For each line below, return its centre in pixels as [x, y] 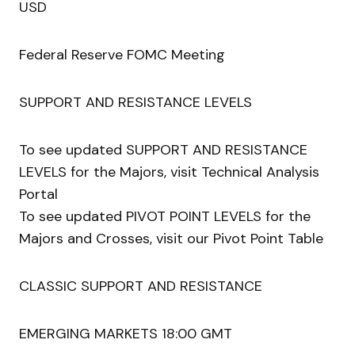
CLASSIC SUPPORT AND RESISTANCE [141, 286]
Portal [38, 195]
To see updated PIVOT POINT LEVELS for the [165, 217]
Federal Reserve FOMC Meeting [122, 55]
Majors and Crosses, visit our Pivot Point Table [171, 239]
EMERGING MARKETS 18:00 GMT [126, 334]
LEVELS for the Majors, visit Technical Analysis [169, 172]
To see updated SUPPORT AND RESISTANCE [163, 150]
